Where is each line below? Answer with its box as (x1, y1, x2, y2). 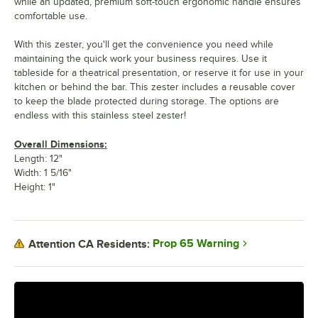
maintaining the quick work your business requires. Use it (14, 53, 267, 65)
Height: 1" (14, 182, 55, 193)
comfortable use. (14, 11, 87, 22)
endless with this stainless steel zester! (14, 110, 186, 121)
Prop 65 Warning (153, 237, 239, 251)
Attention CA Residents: (28, 237, 150, 251)
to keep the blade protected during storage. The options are (14, 96, 279, 107)
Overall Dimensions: (14, 138, 107, 150)
